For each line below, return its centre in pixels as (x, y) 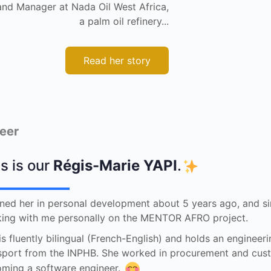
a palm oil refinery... (124, 21)
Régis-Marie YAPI (116, 165)
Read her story (117, 60)
